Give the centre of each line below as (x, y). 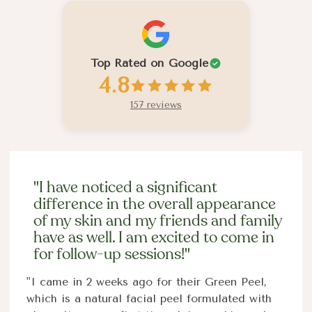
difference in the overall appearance (155, 204)
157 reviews (156, 105)
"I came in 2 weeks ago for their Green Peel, (147, 282)
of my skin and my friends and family (158, 221)
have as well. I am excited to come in (154, 238)
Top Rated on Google (150, 63)
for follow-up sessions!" (112, 255)
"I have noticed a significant (125, 188)
